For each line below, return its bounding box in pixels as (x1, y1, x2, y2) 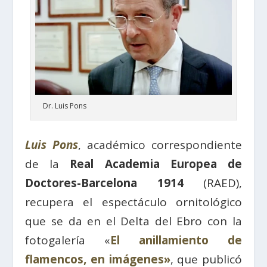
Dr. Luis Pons (42, 101, 86, 111)
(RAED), (183, 175, 242, 191)
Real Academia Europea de (70, 156, 242, 172)
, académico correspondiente (78, 137, 242, 153)
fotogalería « (25, 232, 111, 249)
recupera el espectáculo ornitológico (25, 194, 242, 210)
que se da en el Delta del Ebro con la (25, 213, 242, 229)
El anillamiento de (110, 232, 242, 249)
